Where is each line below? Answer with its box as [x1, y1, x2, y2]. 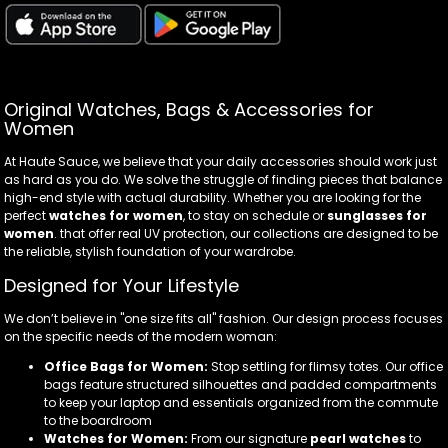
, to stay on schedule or [183, 207, 327, 225]
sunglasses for [327, 207, 427, 225]
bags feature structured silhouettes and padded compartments [44, 376, 437, 394]
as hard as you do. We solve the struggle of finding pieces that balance [4, 171, 442, 189]
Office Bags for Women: [44, 358, 208, 376]
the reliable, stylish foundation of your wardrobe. [4, 243, 296, 261]
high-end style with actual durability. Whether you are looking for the [4, 189, 421, 207]
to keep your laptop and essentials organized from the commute [44, 394, 438, 412]
